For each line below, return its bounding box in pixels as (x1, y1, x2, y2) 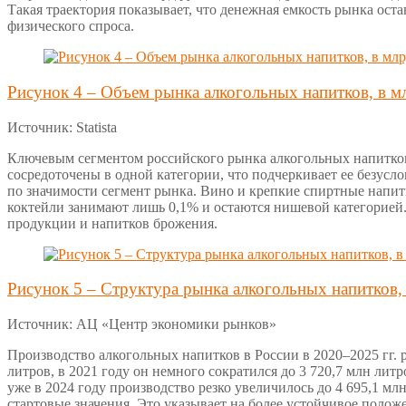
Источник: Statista (7, 119, 117, 135)
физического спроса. (7, 18, 134, 34)
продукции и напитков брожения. (7, 215, 217, 231)
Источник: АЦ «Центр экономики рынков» (7, 316, 276, 333)
